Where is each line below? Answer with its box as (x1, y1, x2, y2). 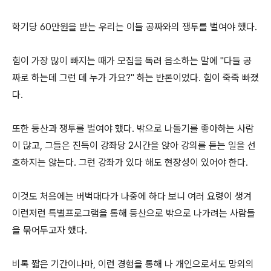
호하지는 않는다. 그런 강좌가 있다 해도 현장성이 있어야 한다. (12, 157, 248, 168)
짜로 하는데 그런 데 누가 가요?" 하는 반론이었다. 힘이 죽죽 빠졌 (12, 72, 259, 83)
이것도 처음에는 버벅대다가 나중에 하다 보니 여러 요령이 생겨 (12, 191, 252, 202)
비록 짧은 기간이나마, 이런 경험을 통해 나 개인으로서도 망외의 (12, 258, 254, 270)
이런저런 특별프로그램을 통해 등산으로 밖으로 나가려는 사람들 (12, 207, 255, 219)
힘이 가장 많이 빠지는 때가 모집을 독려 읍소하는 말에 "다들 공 (12, 55, 252, 67)
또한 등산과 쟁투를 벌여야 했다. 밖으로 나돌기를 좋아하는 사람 (12, 123, 254, 134)
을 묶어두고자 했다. (12, 224, 90, 236)
